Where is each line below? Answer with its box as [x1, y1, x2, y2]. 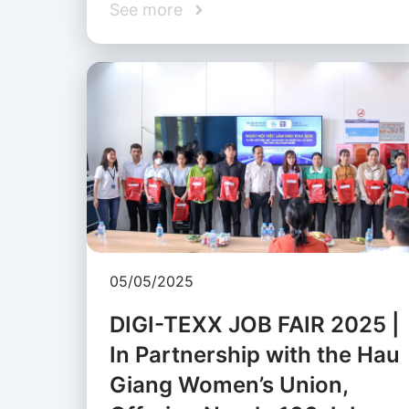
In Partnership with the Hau [109, 341, 400, 369]
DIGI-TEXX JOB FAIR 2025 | [109, 311, 400, 339]
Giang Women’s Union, [109, 372, 348, 399]
